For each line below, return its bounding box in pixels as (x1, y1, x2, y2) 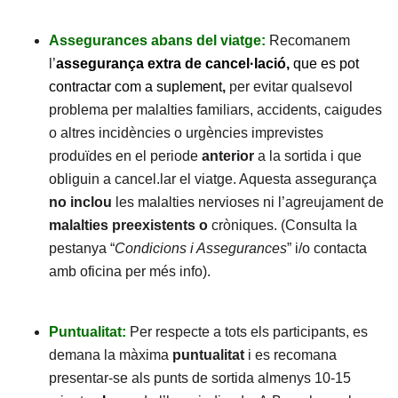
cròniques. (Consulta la (211, 218, 357, 233)
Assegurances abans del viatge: (49, 33, 266, 48)
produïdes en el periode (49, 148, 202, 163)
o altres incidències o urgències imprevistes (49, 125, 323, 140)
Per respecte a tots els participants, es (126, 324, 368, 339)
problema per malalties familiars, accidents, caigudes (49, 102, 382, 117)
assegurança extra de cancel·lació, (56, 56, 293, 71)
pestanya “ (49, 241, 115, 256)
